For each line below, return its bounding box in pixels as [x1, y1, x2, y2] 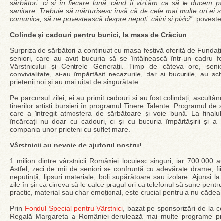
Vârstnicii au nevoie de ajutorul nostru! [10, 141, 142, 149]
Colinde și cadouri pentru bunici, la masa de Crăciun [10, 31, 187, 38]
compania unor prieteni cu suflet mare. [10, 125, 130, 133]
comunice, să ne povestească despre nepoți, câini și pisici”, [10, 15, 194, 23]
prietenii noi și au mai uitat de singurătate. [10, 78, 140, 86]
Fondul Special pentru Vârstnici [24, 204, 123, 212]
